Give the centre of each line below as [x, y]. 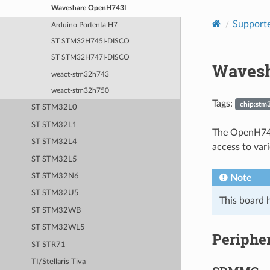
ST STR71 [49, 245]
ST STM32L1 [55, 125]
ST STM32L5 [55, 159]
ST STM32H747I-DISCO [90, 58]
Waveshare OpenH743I [89, 8]
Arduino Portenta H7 [84, 25]
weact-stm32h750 [80, 91]
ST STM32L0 [55, 108]
